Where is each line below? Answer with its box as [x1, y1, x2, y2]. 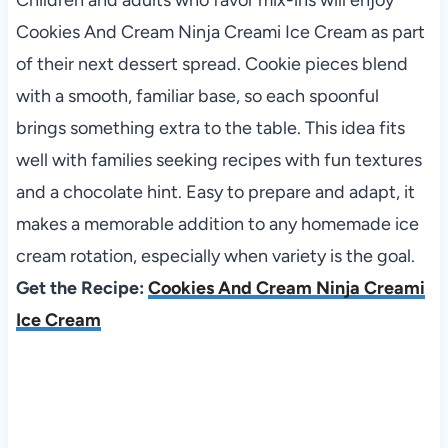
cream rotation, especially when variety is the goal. [15, 245, 415, 268]
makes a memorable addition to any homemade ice [15, 213, 419, 236]
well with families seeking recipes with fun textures [15, 149, 422, 172]
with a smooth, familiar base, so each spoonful [15, 85, 379, 108]
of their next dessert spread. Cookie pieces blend [15, 53, 408, 76]
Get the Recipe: [15, 277, 148, 300]
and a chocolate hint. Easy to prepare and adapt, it [15, 181, 415, 204]
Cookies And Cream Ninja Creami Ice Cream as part [15, 21, 425, 44]
